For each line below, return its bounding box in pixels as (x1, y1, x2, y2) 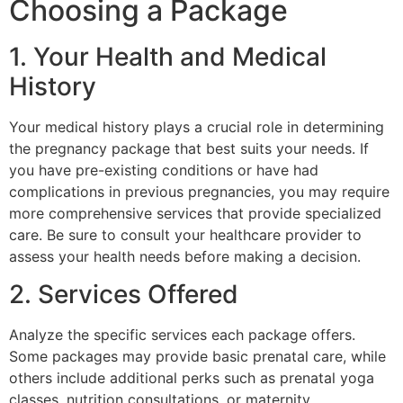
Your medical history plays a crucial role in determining (9, 117, 384, 136)
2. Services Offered (9, 279, 238, 310)
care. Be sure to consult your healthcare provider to (9, 225, 362, 244)
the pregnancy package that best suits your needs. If (9, 139, 369, 157)
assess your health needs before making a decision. (9, 246, 361, 265)
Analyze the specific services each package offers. (9, 326, 355, 345)
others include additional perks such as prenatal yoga (9, 369, 374, 388)
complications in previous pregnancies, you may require (9, 182, 390, 201)
